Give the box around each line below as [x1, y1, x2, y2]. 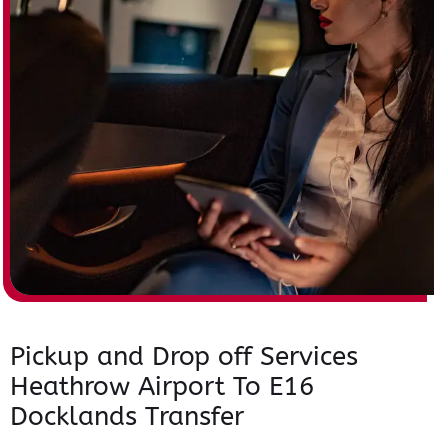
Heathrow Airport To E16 [10, 370, 315, 402]
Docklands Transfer [10, 400, 244, 432]
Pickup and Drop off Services [10, 340, 358, 372]
